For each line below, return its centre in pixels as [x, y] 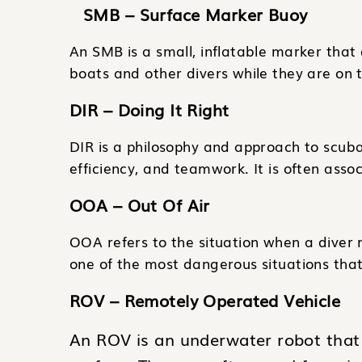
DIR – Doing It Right [149, 109]
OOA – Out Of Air [140, 204]
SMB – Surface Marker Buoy [196, 14]
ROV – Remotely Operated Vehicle [205, 300]
